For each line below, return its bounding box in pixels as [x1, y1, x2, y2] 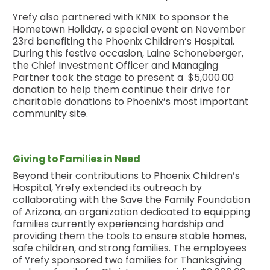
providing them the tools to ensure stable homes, [13, 229, 247, 243]
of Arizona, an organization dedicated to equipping [13, 205, 251, 219]
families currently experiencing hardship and [13, 217, 224, 231]
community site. [13, 107, 91, 121]
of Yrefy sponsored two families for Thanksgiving [13, 253, 242, 268]
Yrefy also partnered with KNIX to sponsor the [13, 10, 230, 25]
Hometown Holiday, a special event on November [13, 22, 246, 37]
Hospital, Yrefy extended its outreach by [13, 181, 202, 195]
